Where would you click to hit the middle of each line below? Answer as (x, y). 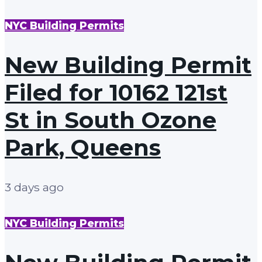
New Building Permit (128, 65)
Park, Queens (83, 147)
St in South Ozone (111, 120)
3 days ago (34, 187)
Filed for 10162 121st (116, 92)
